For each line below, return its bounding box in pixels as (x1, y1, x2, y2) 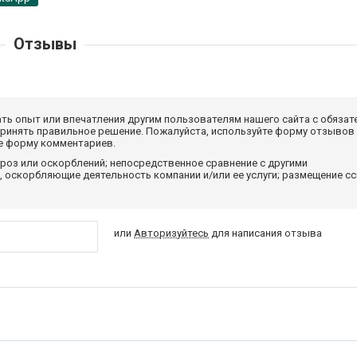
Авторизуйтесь (134, 227, 210, 239)
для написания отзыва (209, 227, 323, 239)
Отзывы (13, 34, 76, 53)
